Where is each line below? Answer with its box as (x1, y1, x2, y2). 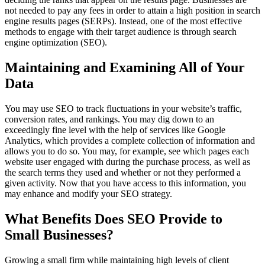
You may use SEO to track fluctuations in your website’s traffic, (5, 103, 242, 114)
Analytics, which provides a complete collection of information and (5, 135, 255, 146)
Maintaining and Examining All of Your (5, 59, 245, 75)
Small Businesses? (5, 227, 114, 243)
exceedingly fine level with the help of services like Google (5, 124, 225, 135)
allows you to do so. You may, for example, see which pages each (5, 146, 249, 156)
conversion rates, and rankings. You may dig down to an (5, 114, 214, 124)
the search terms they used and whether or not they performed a (5, 167, 241, 177)
